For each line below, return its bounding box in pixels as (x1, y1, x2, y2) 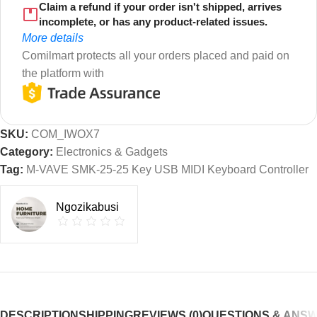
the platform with (22, 67, 104, 80)
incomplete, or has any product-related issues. (39, 16, 267, 28)
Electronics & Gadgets (56, 145, 168, 158)
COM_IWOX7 (31, 127, 100, 140)
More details (22, 32, 83, 45)
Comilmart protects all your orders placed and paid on (22, 50, 289, 62)
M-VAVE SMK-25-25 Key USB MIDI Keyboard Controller (26, 163, 309, 175)
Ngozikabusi (56, 200, 119, 213)
